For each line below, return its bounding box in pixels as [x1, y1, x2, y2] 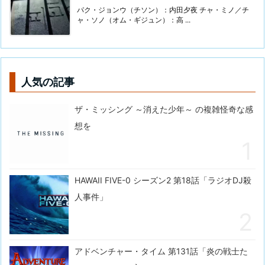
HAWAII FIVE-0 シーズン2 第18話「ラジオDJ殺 [75, 175, 251, 186]
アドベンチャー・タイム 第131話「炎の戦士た [75, 246, 248, 257]
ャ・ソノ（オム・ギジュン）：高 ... [77, 15, 190, 25]
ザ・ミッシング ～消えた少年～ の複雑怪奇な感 [75, 104, 253, 115]
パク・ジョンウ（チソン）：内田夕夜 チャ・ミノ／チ [77, 5, 249, 15]
